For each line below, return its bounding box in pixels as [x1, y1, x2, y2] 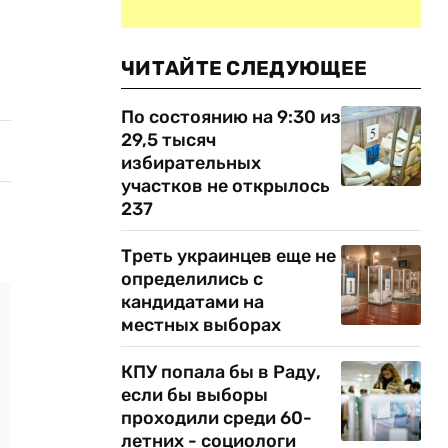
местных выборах [121, 314, 281, 336]
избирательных [121, 152, 261, 174]
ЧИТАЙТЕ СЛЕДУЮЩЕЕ [121, 56, 368, 80]
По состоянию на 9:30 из [121, 106, 341, 128]
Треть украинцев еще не [121, 245, 336, 267]
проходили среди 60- [121, 407, 312, 429]
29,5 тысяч [121, 129, 216, 151]
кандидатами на [121, 291, 264, 313]
